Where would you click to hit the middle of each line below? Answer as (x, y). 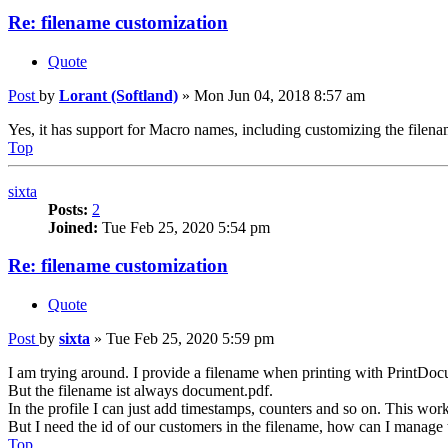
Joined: (73, 227)
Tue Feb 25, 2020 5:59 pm (190, 339)
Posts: (68, 209)
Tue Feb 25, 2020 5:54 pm (184, 227)
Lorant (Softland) (118, 95)
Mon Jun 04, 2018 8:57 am (279, 95)
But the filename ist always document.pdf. (140, 391)
